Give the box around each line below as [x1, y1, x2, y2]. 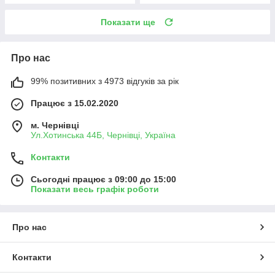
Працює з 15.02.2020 [31, 98, 118, 108]
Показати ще [101, 17, 155, 27]
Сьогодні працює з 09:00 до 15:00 [31, 174, 176, 184]
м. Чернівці [31, 120, 79, 130]
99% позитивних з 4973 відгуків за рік [31, 76, 179, 86]
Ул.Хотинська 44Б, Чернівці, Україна [31, 130, 176, 140]
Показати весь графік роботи [31, 184, 159, 194]
